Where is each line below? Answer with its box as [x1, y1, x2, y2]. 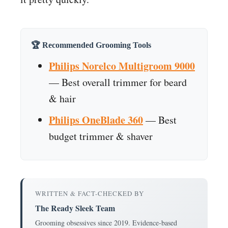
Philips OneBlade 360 [49, 112, 143, 127]
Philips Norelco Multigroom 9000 [49, 58, 195, 73]
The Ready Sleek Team [35, 202, 115, 214]
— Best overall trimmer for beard [49, 75, 187, 89]
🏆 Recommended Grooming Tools [31, 40, 151, 49]
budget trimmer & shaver [49, 129, 153, 143]
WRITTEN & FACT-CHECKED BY [35, 188, 144, 198]
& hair [49, 91, 76, 105]
